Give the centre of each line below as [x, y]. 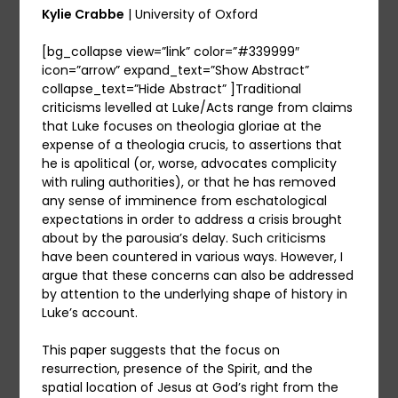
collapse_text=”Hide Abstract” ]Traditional [172, 89]
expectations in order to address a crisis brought [192, 220]
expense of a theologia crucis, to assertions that [192, 145]
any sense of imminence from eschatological [185, 201]
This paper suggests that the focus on [161, 350]
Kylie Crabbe [84, 15]
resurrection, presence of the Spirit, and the [178, 369]
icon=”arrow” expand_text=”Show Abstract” [176, 71]
